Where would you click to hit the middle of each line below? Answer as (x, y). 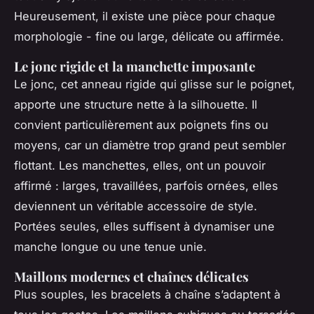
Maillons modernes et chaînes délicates (131, 276)
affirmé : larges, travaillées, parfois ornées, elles (146, 185)
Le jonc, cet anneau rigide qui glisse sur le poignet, (155, 84)
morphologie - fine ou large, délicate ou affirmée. (149, 36)
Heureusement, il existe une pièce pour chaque (145, 16)
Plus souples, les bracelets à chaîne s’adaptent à (147, 294)
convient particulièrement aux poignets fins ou (141, 124)
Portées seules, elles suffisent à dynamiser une (144, 226)
